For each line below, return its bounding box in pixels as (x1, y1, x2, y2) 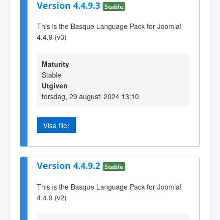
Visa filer (43, 120, 70, 130)
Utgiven (42, 80, 68, 90)
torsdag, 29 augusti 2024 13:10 (42, 91, 139, 101)
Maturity (42, 58, 69, 69)
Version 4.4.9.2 (37, 159, 103, 171)
